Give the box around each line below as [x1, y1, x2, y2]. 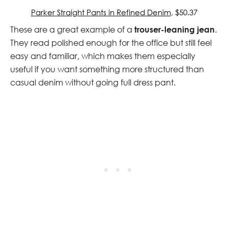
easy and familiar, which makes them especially [10, 50, 195, 61]
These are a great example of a [10, 24, 134, 35]
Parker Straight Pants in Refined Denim [31, 7, 171, 17]
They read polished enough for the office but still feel [10, 37, 212, 48]
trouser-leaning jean [134, 24, 215, 34]
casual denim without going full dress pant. [10, 77, 176, 88]
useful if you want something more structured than [10, 64, 204, 74]
